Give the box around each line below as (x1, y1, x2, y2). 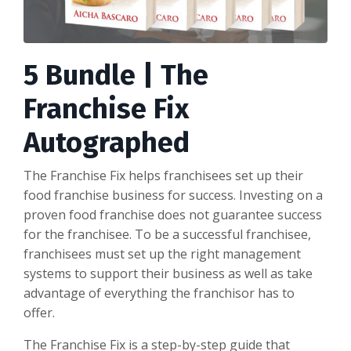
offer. (24, 304, 58, 322)
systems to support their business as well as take (24, 265, 313, 283)
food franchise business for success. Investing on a (24, 186, 323, 204)
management (219, 245, 301, 263)
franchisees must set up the (24, 245, 190, 263)
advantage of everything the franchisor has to (24, 284, 295, 302)
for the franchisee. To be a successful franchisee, (24, 226, 311, 244)
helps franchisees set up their (125, 167, 303, 185)
